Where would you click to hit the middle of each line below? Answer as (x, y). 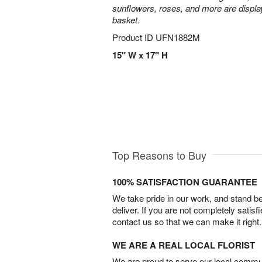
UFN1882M (178, 37)
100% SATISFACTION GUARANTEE (185, 182)
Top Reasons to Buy (159, 155)
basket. (126, 20)
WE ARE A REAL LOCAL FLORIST (184, 245)
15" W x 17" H (140, 55)
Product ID (134, 37)
